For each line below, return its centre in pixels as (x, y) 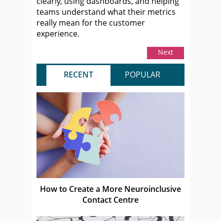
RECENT (78, 74)
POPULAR (143, 74)
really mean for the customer (91, 22)
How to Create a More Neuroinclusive (110, 189)
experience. (58, 33)
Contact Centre (110, 200)
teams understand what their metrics (106, 12)
